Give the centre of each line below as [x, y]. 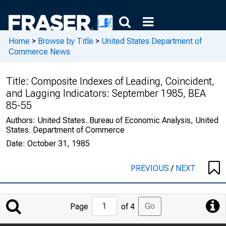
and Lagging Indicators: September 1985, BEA [106, 93]
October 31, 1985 [59, 144]
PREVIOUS [151, 168]
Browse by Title [66, 41]
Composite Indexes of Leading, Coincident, [123, 81]
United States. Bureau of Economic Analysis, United [128, 120]
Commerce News [39, 51]
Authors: [22, 120]
